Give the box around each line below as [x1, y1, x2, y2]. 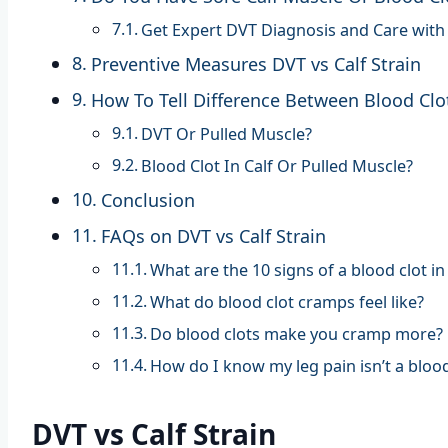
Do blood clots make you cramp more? [150, 323, 444, 346]
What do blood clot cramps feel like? [150, 291, 425, 314]
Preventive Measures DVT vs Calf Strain [90, 52, 421, 77]
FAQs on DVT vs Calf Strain [100, 224, 326, 249]
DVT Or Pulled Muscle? [141, 123, 313, 146]
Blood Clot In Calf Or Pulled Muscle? [141, 155, 414, 178]
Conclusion [100, 188, 195, 213]
